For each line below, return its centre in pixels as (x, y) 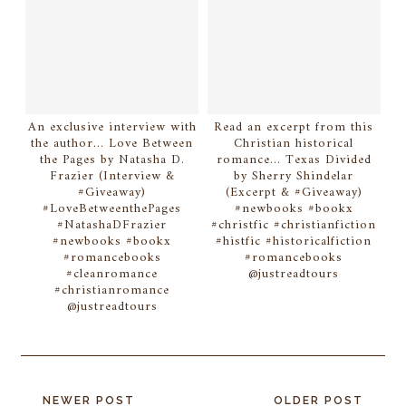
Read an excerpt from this (294, 127)
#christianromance (112, 290)
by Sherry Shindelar (294, 176)
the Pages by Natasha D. (112, 159)
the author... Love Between (112, 143)
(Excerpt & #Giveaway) (294, 192)
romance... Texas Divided (294, 159)
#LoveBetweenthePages (112, 208)
